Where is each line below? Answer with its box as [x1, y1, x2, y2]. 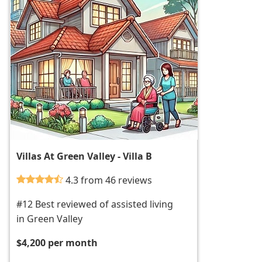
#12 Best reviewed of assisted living [16, 198, 174, 211]
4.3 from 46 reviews [65, 174, 153, 187]
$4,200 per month [16, 236, 98, 250]
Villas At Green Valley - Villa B [16, 150, 153, 163]
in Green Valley [16, 212, 83, 226]
